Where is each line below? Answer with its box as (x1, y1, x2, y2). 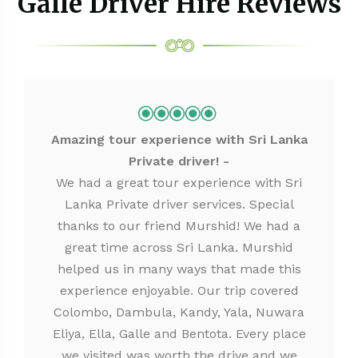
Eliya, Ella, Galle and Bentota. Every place (52, 326, 306, 341)
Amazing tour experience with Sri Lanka (50, 132, 308, 147)
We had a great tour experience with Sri (56, 175, 302, 190)
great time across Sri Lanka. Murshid (65, 240, 293, 255)
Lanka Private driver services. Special (64, 197, 294, 212)
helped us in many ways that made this (57, 261, 301, 276)
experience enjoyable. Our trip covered (59, 283, 299, 298)
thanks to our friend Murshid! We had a (58, 218, 300, 233)
